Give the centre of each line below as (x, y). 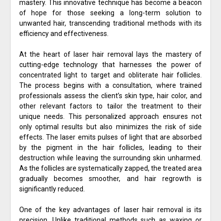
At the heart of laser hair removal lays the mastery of (110, 55)
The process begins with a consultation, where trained (110, 86)
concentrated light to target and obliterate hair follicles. (110, 75)
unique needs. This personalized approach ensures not (110, 117)
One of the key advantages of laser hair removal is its (110, 210)
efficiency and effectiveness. (64, 34)
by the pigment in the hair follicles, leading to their (110, 148)
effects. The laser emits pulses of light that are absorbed (110, 137)
